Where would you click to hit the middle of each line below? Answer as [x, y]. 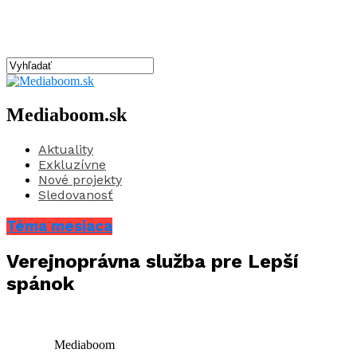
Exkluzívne [72, 164]
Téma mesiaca [59, 226]
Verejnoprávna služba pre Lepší [153, 262]
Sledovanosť [76, 194]
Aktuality [66, 149]
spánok [40, 284]
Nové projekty [80, 179]
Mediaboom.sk [67, 114]
